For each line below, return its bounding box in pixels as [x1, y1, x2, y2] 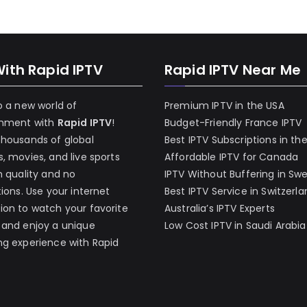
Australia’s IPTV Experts [164, 201, 275, 215]
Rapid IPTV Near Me [164, 60, 301, 79]
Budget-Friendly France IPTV [164, 116, 302, 130]
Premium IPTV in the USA [164, 99, 284, 112]
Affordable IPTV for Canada [164, 150, 299, 164]
